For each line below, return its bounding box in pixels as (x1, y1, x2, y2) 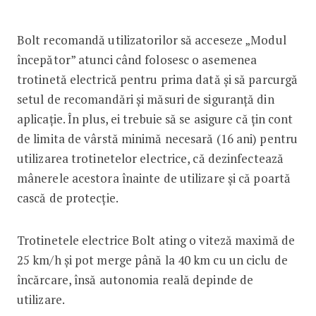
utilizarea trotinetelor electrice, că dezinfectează (16, 150, 284, 167)
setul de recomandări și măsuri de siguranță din (16, 91, 274, 108)
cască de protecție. (16, 190, 119, 207)
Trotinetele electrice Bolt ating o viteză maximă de (16, 232, 296, 249)
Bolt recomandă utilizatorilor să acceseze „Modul (16, 32, 286, 49)
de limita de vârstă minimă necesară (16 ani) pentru (16, 130, 298, 147)
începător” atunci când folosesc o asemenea (16, 51, 257, 68)
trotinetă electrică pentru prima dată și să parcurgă (16, 71, 298, 88)
